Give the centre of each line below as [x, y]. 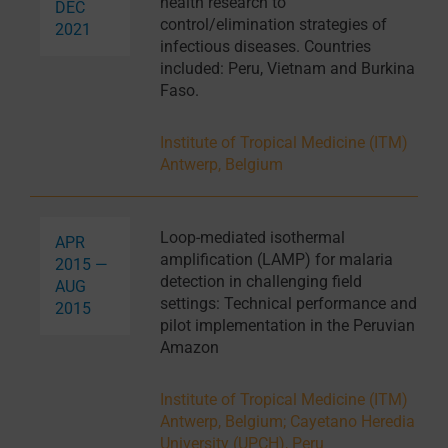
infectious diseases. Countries [265, 47]
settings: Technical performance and [288, 304]
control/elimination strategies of [273, 25]
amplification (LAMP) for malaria [276, 260]
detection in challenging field [260, 282]
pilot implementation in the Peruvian [287, 326]
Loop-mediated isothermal [252, 238]
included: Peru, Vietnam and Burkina [287, 69]
